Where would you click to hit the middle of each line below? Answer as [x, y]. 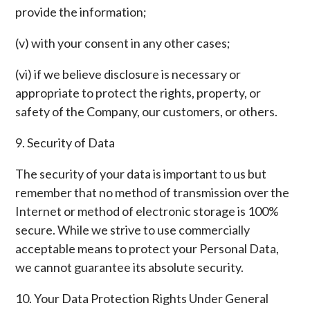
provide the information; [81, 12]
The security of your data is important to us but [141, 174]
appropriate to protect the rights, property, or [138, 93]
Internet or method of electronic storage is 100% [147, 211]
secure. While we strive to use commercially [133, 230]
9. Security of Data [65, 143]
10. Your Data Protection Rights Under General [142, 298]
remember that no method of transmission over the [153, 192]
